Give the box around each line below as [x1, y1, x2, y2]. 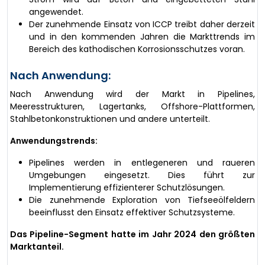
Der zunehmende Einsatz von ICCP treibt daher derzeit [29, 18, 255, 30]
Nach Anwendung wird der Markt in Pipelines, [10, 88, 255, 100]
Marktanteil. [10, 240, 64, 253]
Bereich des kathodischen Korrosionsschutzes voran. [29, 43, 245, 55]
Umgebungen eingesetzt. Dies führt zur [29, 169, 255, 181]
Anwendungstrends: [10, 134, 98, 147]
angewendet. [29, 5, 83, 18]
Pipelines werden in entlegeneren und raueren [29, 156, 255, 169]
